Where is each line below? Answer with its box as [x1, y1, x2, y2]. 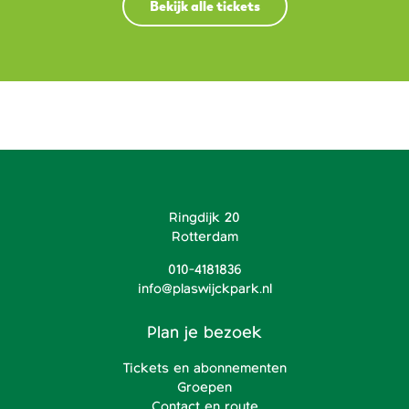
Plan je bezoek [147, 322, 262, 343]
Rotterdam [171, 228, 238, 246]
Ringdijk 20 [169, 209, 240, 226]
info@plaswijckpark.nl [137, 279, 272, 297]
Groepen [177, 379, 232, 396]
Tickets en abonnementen [122, 360, 287, 377]
